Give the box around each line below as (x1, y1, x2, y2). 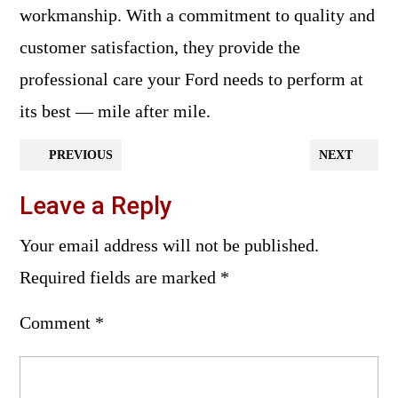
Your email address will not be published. (20, 235, 319, 255)
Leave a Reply (20, 191, 172, 220)
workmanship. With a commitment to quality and (20, 5, 375, 25)
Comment (20, 313, 95, 332)
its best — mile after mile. (20, 101, 211, 121)
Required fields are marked (20, 267, 220, 287)
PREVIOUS (44, 148, 113, 162)
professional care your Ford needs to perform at (20, 69, 363, 89)
